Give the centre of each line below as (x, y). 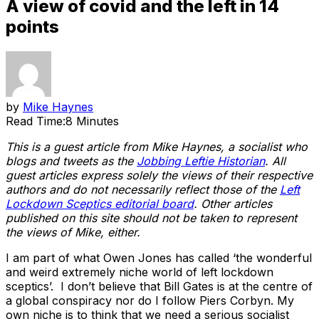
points (32, 26)
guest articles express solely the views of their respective (159, 175)
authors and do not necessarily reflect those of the (143, 189)
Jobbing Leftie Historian (201, 161)
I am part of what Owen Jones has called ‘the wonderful (159, 257)
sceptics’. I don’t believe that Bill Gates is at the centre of (159, 286)
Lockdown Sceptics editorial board (100, 203)
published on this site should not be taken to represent (151, 218)
